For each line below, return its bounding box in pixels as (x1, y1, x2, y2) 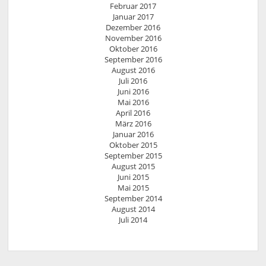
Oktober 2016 (109, 43, 157, 54)
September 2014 (104, 192, 162, 204)
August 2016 (111, 64, 155, 75)
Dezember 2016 (106, 21, 160, 33)
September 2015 (104, 150, 162, 161)
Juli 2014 (119, 214, 147, 225)
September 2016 (104, 53, 162, 65)
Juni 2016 (117, 85, 149, 97)
